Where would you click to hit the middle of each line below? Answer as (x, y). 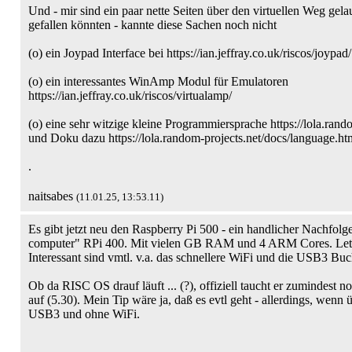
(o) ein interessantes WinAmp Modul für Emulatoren (158, 81)
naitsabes (52, 196)
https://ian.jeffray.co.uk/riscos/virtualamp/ (130, 95)
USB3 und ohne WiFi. (84, 314)
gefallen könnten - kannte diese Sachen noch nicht (152, 25)
